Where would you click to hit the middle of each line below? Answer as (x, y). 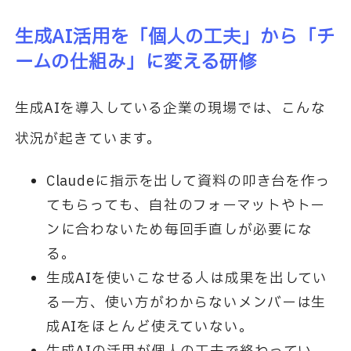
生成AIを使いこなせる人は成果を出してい (187, 278)
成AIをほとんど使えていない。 (150, 327)
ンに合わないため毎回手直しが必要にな (179, 230)
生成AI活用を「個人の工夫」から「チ (175, 37)
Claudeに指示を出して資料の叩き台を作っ (188, 181)
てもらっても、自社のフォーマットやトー (186, 205)
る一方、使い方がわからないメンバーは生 (186, 302)
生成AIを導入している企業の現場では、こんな (170, 108)
